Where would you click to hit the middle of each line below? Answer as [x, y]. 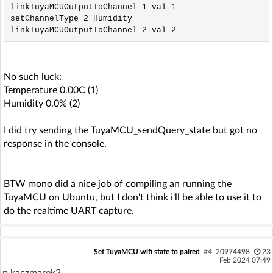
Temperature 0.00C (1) [51, 90]
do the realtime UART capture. [69, 211]
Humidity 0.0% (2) [42, 104]
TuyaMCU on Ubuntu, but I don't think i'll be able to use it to [133, 197]
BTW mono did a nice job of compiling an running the [118, 184]
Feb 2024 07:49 [245, 260]
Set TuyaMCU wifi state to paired [147, 252]
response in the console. [55, 144]
